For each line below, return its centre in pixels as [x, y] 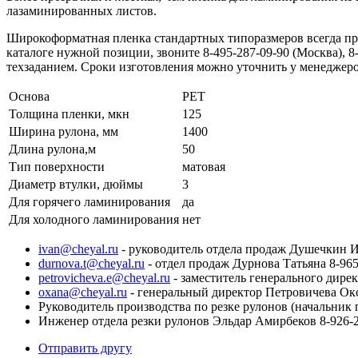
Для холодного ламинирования [94, 219]
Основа [29, 96]
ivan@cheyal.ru [78, 249]
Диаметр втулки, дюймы [76, 184]
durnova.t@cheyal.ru [91, 263]
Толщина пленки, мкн [69, 113]
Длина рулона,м [52, 149]
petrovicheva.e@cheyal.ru [104, 277]
